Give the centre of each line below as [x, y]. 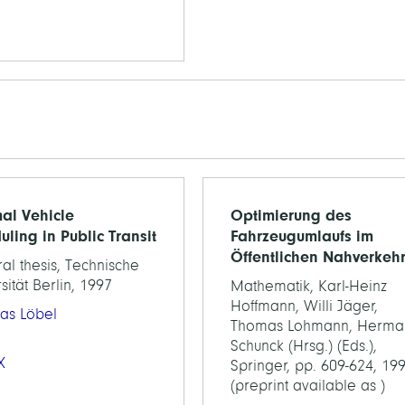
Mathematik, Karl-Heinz [309, 286]
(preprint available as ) [308, 386]
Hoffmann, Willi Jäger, [304, 306]
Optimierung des [291, 215]
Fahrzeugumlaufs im [302, 236]
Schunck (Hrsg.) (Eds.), [304, 346]
